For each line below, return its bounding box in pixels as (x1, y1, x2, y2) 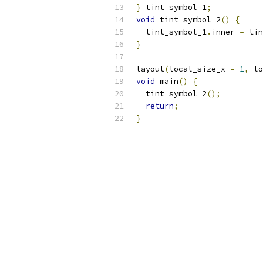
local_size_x (169, 64, 230, 74)
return (146, 101, 174, 111)
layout (136, 64, 164, 74)
